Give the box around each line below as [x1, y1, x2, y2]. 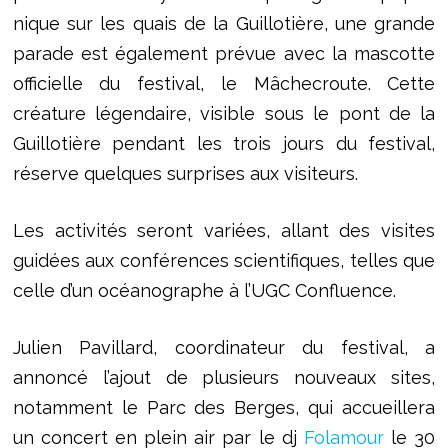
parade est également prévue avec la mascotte [12, 43, 436, 65]
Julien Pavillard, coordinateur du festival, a [12, 337, 436, 359]
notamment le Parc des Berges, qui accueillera [12, 397, 436, 419]
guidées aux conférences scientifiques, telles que [12, 250, 436, 272]
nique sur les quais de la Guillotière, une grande [12, 13, 436, 35]
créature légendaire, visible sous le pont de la [12, 103, 436, 125]
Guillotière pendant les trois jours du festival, [12, 133, 436, 155]
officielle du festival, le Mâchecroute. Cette [12, 73, 436, 95]
